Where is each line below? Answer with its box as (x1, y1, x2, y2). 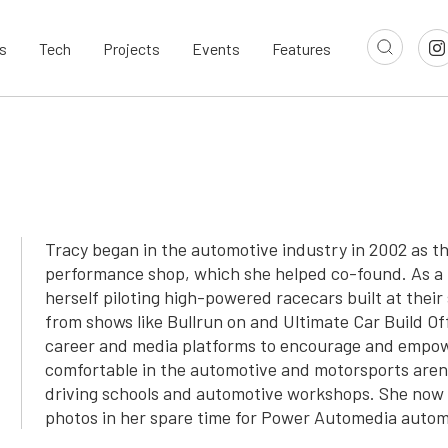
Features (272, 38, 331, 58)
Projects (103, 38, 160, 58)
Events (192, 38, 240, 58)
